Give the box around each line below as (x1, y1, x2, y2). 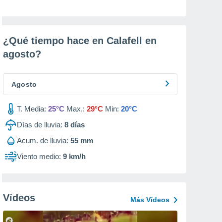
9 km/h (63, 152, 86, 161)
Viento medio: (17, 152, 61, 161)
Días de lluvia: (17, 120, 62, 129)
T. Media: (17, 105, 46, 113)
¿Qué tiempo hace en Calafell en (3, 35, 157, 46)
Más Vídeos (130, 196, 169, 204)
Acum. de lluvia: (17, 136, 68, 145)
